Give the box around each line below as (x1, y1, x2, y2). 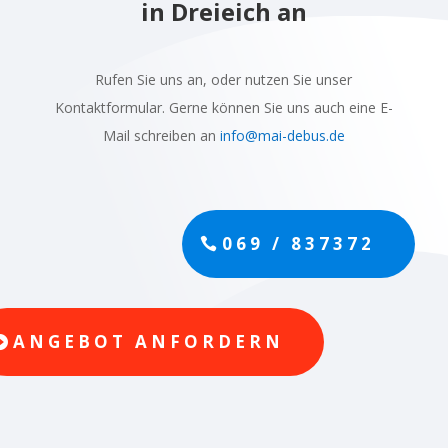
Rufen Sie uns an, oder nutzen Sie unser (95, 70, 353, 90)
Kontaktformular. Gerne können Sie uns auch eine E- (54, 98, 393, 118)
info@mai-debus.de (219, 126, 345, 146)
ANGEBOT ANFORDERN (13, 330, 285, 354)
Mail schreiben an (102, 126, 220, 146)
